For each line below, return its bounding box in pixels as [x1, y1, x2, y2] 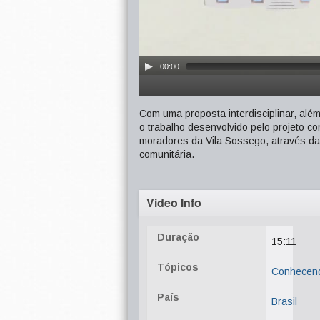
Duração [157, 231, 199, 243]
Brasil [271, 296, 297, 307]
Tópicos [157, 261, 199, 273]
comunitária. [139, 149, 194, 160]
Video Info [146, 194, 201, 211]
